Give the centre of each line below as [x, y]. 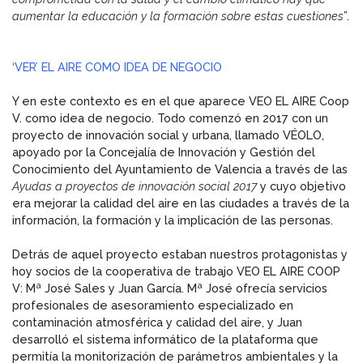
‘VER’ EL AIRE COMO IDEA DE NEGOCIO [117, 66]
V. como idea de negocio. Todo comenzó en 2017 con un [170, 117]
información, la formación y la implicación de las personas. [173, 220]
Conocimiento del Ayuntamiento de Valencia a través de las [180, 169]
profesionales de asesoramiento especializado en [153, 305]
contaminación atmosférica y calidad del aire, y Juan [157, 322]
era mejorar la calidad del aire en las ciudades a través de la [181, 203]
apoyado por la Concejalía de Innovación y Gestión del [164, 152]
